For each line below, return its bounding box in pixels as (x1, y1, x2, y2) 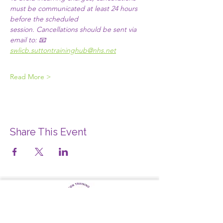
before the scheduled (10, 14, 80, 23)
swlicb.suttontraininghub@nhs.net (10, 46, 116, 55)
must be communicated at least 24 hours (10, 4, 139, 13)
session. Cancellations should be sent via (10, 25, 138, 34)
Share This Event (10, 126, 87, 138)
